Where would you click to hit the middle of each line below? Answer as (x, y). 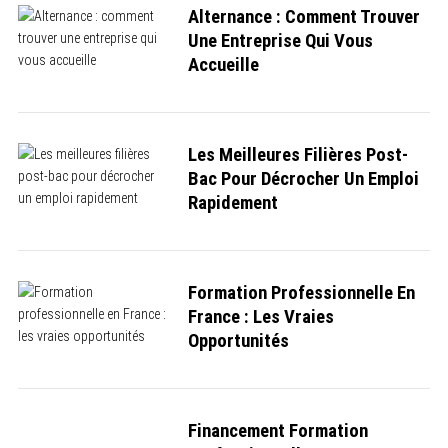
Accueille (223, 64)
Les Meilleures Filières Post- (297, 154)
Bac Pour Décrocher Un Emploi (303, 178)
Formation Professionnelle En (301, 292)
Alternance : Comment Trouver (303, 16)
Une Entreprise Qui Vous (280, 40)
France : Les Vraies (260, 316)
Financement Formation (277, 430)
